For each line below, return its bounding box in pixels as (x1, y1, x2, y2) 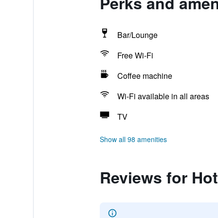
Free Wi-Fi (117, 50, 153, 61)
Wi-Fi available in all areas (117, 91, 209, 102)
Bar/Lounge (117, 29, 158, 40)
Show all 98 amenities (99, 134, 167, 144)
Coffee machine (117, 70, 172, 81)
